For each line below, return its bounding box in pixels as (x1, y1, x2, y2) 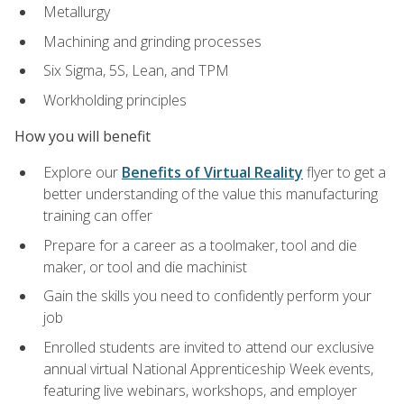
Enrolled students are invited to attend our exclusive (43, 337, 374, 358)
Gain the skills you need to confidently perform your (43, 286, 372, 307)
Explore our (43, 162, 122, 183)
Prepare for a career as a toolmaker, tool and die (43, 234, 357, 255)
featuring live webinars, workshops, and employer (43, 381, 357, 401)
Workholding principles (43, 89, 187, 110)
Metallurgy (43, 2, 110, 23)
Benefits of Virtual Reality (122, 162, 303, 183)
